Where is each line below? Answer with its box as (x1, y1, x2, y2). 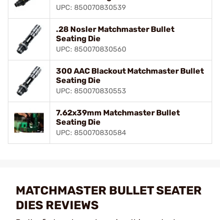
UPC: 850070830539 (56, 3, 126, 12)
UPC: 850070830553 (56, 86, 126, 95)
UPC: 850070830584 (56, 128, 126, 137)
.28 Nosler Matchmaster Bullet (56, 24, 174, 34)
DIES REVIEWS (16, 198, 99, 212)
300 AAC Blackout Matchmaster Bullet (56, 66, 204, 76)
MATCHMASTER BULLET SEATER (16, 183, 202, 197)
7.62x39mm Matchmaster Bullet (56, 108, 180, 117)
